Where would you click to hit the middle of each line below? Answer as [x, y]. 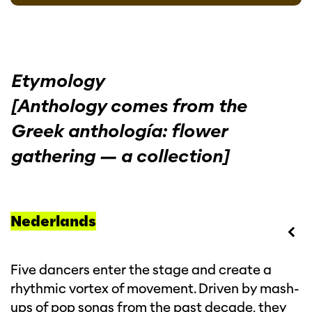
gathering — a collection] [119, 156]
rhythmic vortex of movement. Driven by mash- [155, 289]
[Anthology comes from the [128, 106]
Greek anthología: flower [118, 131]
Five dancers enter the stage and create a [141, 270]
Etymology [57, 81]
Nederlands [53, 221]
